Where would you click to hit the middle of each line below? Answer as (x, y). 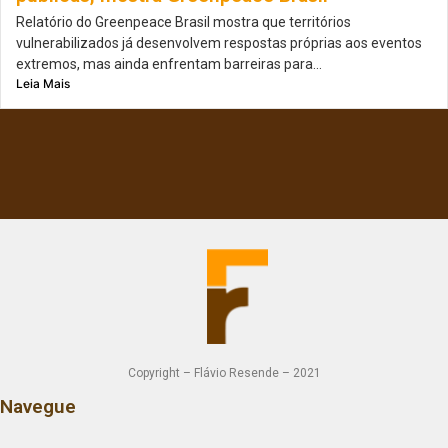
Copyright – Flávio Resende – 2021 (224, 373)
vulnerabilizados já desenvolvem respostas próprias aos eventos (219, 43)
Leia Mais (43, 84)
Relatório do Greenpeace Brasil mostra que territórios (183, 22)
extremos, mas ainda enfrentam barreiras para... (169, 64)
